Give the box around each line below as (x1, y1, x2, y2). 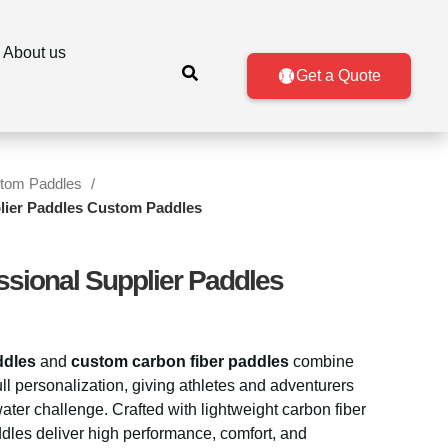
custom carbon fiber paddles (71, 353, 289, 370)
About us (2, 44, 66, 61)
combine (289, 353, 354, 370)
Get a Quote (295, 67, 381, 84)
